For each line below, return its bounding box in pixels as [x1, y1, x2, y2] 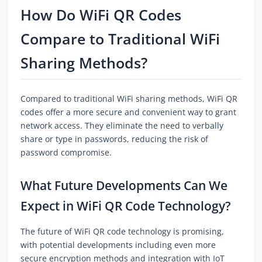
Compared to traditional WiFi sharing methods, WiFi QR [20, 93, 237, 105]
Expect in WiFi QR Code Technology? [20, 198, 231, 215]
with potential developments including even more [20, 239, 216, 251]
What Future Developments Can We [20, 177, 227, 194]
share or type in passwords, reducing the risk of [20, 133, 208, 145]
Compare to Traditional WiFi [20, 29, 220, 49]
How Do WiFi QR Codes [20, 5, 181, 25]
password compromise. [20, 147, 112, 158]
